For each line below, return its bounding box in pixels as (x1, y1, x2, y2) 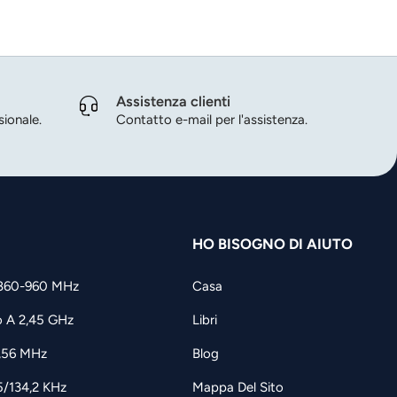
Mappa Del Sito (192, 378, 284, 395)
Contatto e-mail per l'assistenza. (116, 112, 307, 128)
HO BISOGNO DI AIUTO (192, 235, 353, 253)
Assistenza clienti (116, 92, 230, 111)
